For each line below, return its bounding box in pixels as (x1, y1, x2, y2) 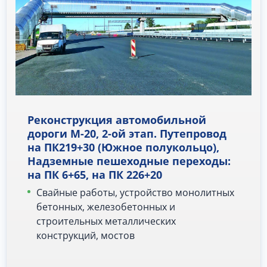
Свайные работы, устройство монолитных (36, 186, 234, 200)
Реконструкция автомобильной (27, 113, 206, 128)
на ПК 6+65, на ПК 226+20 (27, 167, 162, 182)
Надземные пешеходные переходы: (27, 154, 231, 169)
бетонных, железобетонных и (36, 200, 175, 214)
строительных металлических (36, 215, 176, 228)
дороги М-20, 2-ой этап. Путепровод (27, 126, 226, 141)
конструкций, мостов (36, 229, 135, 243)
